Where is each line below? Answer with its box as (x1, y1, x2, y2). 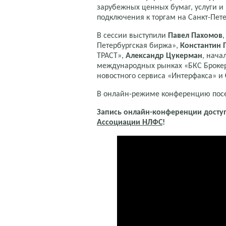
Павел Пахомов (168, 31, 222, 40)
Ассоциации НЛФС (97, 118, 162, 127)
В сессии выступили (97, 31, 168, 40)
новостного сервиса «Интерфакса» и (97, 72, 225, 80)
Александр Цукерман (126, 51, 202, 60)
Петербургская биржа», (97, 41, 180, 50)
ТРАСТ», (97, 51, 126, 60)
